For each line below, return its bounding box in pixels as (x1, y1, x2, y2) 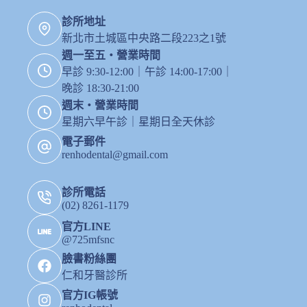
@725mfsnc (62, 234, 114, 245)
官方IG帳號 (62, 289, 118, 301)
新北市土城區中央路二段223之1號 (62, 32, 226, 44)
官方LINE (62, 221, 111, 232)
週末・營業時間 (62, 99, 138, 111)
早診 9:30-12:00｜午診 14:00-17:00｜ (62, 66, 233, 77)
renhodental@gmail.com (62, 149, 168, 160)
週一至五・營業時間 (62, 49, 160, 61)
